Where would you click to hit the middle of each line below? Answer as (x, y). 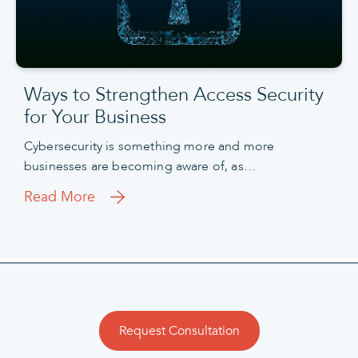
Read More (60, 197)
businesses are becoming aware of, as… (140, 167)
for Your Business (95, 117)
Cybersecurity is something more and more (149, 147)
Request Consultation (179, 331)
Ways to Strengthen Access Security (174, 95)
